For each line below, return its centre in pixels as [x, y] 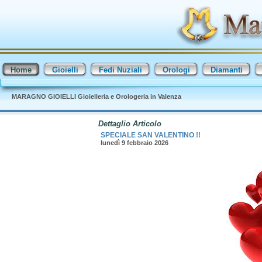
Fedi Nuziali [120, 70]
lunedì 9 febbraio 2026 [134, 143]
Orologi [176, 70]
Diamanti [227, 70]
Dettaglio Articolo [130, 124]
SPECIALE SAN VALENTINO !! [150, 135]
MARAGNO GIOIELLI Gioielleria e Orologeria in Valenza [96, 96]
